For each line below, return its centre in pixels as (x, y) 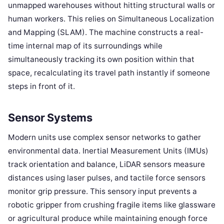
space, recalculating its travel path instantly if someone (109, 72)
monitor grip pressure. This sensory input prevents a (102, 191)
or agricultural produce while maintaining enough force (108, 218)
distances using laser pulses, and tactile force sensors (107, 177)
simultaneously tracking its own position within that (101, 59)
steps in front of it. (41, 86)
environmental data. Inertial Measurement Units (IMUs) (108, 150)
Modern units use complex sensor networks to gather (104, 137)
